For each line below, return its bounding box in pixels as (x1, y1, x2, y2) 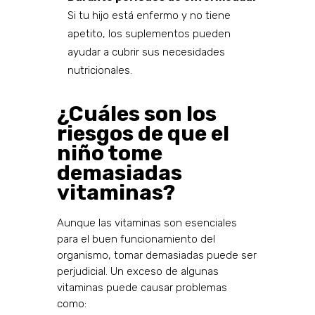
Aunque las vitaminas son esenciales (56, 217, 237, 230)
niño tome (56, 141, 162, 167)
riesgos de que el (56, 121, 229, 147)
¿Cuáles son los (56, 101, 217, 127)
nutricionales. (67, 64, 132, 77)
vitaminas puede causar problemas (56, 281, 227, 295)
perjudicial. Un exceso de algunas (56, 265, 219, 278)
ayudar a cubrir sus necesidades (67, 46, 225, 59)
